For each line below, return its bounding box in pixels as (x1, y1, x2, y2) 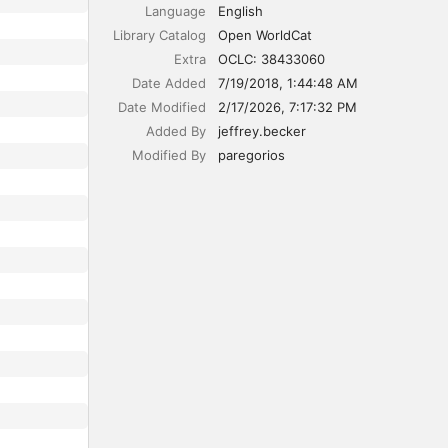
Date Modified (117, 99, 206, 115)
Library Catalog (112, 27, 206, 43)
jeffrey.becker (217, 123, 306, 139)
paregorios (217, 147, 285, 163)
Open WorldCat (217, 27, 312, 43)
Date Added (131, 75, 206, 91)
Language (144, 3, 206, 19)
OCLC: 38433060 (217, 51, 325, 67)
